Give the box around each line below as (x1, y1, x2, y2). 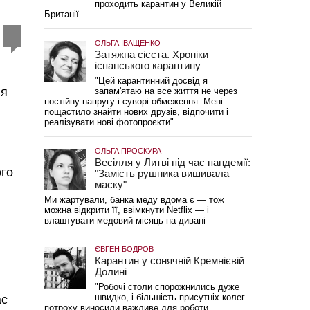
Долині (94, 266, 127, 277)
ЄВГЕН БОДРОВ (94, 245, 154, 253)
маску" (94, 179, 127, 190)
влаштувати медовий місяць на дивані (44, 215, 206, 226)
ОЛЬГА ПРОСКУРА (94, 147, 161, 155)
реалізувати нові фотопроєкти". (44, 117, 179, 127)
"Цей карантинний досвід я (94, 75, 208, 86)
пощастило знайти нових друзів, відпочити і (44, 107, 231, 117)
